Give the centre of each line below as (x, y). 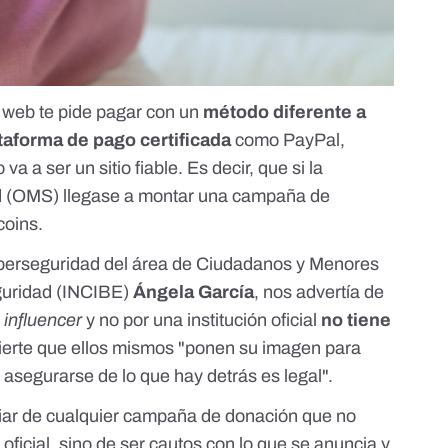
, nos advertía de (319, 291)
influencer (43, 319)
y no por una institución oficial (202, 319)
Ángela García (194, 291)
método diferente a (285, 111)
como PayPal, (288, 139)
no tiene (356, 319)
